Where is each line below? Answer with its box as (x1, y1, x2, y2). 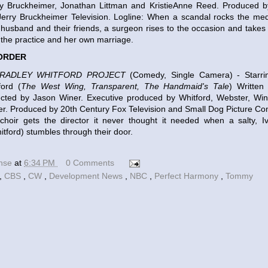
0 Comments (66, 158, 114, 167)
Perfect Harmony (154, 171, 221, 181)
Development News (49, 171, 125, 181)
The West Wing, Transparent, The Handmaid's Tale (20, 81, 230, 91)
